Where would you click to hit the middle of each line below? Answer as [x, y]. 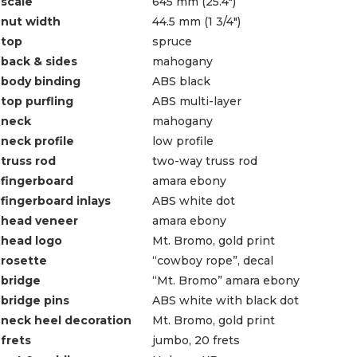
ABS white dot [194, 200]
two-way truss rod [205, 161]
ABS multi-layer [197, 101]
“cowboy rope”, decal [213, 260]
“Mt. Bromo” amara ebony [226, 280]
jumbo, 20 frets [196, 340]
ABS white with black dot [226, 300]
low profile [183, 141]
